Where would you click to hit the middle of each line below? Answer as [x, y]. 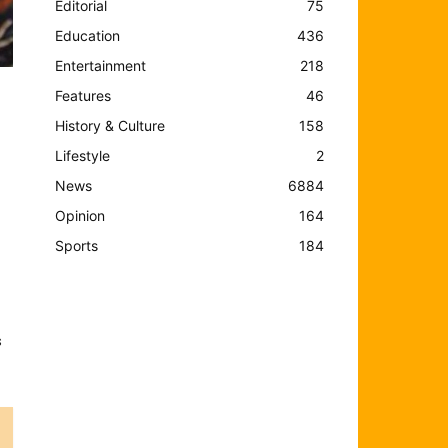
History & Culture [110, 125]
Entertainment [101, 65]
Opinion [80, 215]
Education [88, 35]
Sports [77, 245]
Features [83, 95]
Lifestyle [83, 155]
